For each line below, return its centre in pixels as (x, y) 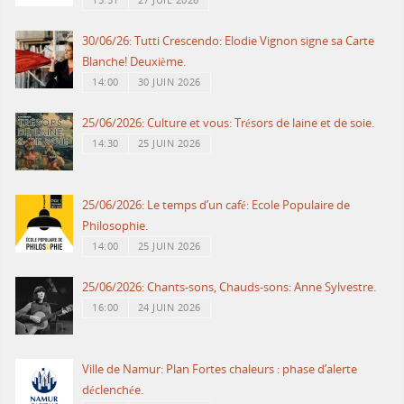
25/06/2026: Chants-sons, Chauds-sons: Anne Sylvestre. (230, 288)
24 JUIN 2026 (169, 308)
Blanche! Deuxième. (134, 62)
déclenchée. (113, 390)
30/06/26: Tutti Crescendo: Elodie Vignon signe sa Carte (229, 41)
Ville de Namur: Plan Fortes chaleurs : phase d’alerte (220, 370)
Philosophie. (115, 226)
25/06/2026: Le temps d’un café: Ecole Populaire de (216, 206)
